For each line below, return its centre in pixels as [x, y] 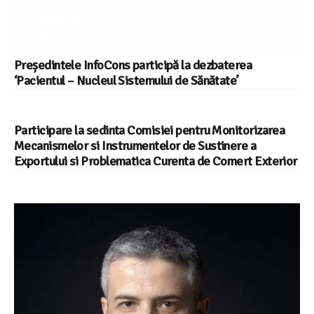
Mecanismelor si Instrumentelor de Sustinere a [135, 145]
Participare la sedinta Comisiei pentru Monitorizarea [150, 130]
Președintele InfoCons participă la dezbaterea [133, 65]
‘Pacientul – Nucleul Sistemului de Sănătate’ [127, 80]
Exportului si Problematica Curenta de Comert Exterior [156, 161]
